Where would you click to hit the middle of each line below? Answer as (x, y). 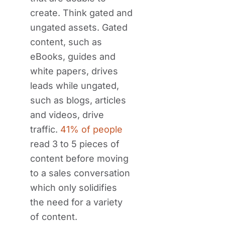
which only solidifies (74, 188)
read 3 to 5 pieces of (75, 144)
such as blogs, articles (78, 100)
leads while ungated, (75, 86)
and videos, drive (67, 115)
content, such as (66, 42)
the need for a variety (76, 202)
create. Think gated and (81, 13)
